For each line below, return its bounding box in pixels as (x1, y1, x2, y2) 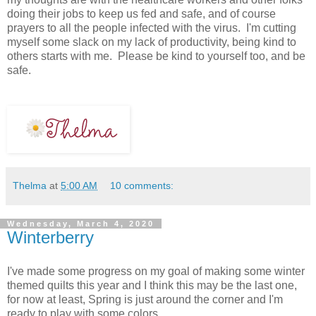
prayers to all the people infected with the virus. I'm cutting (7, 22, 296, 35)
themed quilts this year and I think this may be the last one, (7, 279, 297, 291)
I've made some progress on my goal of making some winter (7, 265, 305, 277)
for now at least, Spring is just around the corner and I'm (7, 293, 283, 305)
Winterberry (7, 228, 94, 248)
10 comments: (110, 180, 174, 192)
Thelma (13, 180, 47, 192)
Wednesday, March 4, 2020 (7, 219, 154, 229)
